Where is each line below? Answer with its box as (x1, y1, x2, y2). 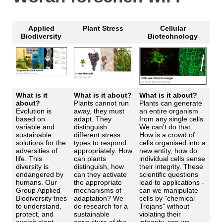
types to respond (73, 139, 126, 147)
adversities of (15, 147, 57, 155)
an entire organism (139, 107, 198, 115)
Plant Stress (82, 24, 123, 33)
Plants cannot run (73, 99, 129, 108)
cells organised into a (139, 139, 206, 147)
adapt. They (73, 115, 111, 123)
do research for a (73, 202, 128, 211)
